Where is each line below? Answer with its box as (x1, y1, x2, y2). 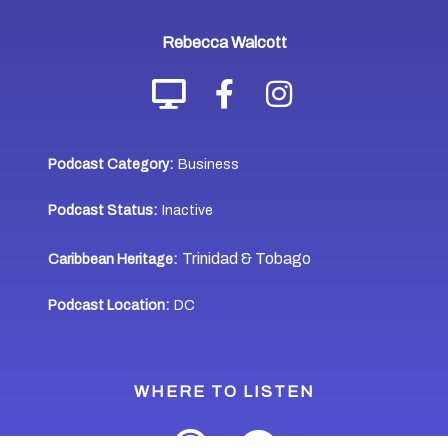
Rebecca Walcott (161, 33, 287, 51)
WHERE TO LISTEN (133, 382, 315, 400)
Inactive (162, 202, 214, 218)
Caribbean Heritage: (48, 251, 178, 267)
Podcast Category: (48, 156, 174, 172)
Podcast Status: (48, 202, 158, 218)
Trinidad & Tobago (182, 249, 312, 267)
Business (178, 156, 240, 172)
